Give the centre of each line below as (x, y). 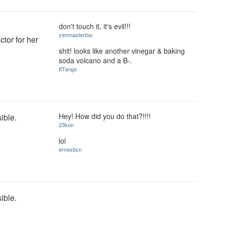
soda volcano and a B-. (95, 60)
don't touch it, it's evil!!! (95, 26)
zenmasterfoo (76, 35)
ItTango (68, 69)
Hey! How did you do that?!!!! (105, 116)
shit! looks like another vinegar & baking (122, 50)
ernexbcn (70, 149)
